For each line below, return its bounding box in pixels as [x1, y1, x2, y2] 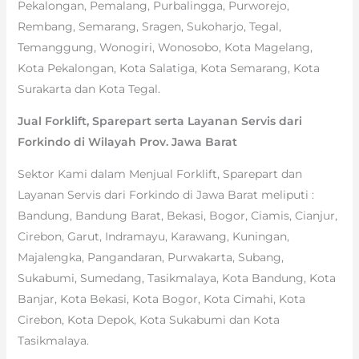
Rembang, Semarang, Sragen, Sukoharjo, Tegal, [17, 18, 281, 34]
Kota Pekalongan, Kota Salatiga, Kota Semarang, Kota [17, 60, 320, 75]
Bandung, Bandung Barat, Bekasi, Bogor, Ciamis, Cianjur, [17, 208, 337, 223]
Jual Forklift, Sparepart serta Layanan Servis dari [17, 113, 302, 128]
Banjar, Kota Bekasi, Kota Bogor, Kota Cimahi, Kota [17, 291, 305, 306]
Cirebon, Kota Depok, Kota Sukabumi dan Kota [17, 312, 280, 327]
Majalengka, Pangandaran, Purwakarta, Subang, [17, 249, 284, 264]
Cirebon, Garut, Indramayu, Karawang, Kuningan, [17, 228, 289, 244]
